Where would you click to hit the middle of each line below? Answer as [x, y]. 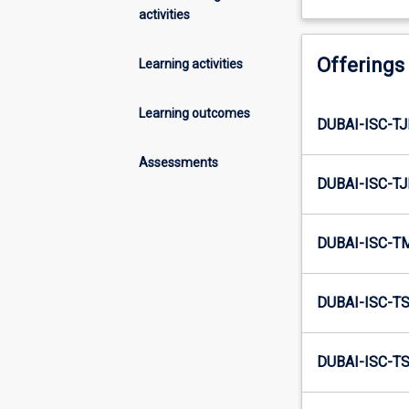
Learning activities [191, 63]
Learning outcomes [194, 113]
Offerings [360, 66]
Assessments [178, 162]
